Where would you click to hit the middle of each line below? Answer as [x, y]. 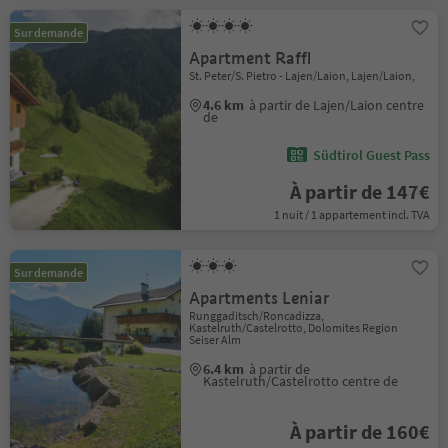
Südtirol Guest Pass [371, 155]
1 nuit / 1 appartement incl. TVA [351, 214]
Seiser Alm [215, 339]
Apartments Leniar [259, 298]
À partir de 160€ [359, 431]
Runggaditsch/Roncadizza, [257, 315]
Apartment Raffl [250, 58]
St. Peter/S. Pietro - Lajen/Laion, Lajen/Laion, [302, 75]
